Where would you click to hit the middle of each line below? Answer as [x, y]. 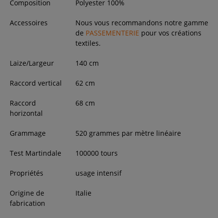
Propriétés [27, 173]
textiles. [88, 43]
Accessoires [29, 22]
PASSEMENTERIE [112, 33]
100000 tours [96, 153]
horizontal [26, 113]
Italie [83, 193]
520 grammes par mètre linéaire [128, 133]
